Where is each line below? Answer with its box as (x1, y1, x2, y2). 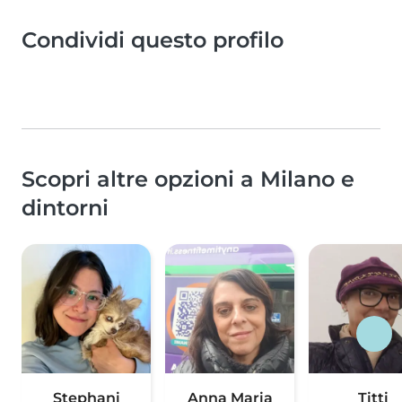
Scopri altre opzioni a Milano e (22, 166, 354, 193)
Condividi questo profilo (22, 27, 284, 54)
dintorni (22, 195, 109, 222)
